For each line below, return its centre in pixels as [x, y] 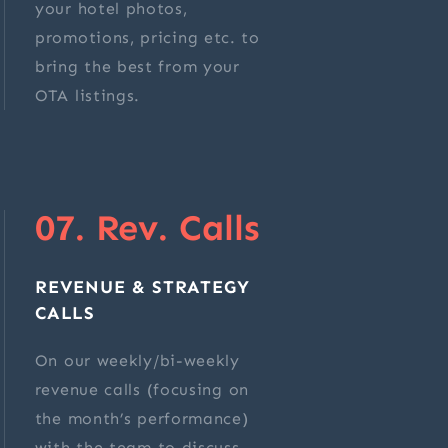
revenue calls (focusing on [141, 390]
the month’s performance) [141, 419]
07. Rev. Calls [147, 228]
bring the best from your [137, 67]
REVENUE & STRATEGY [142, 287]
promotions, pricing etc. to [147, 38]
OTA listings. [88, 96]
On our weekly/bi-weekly [137, 361]
